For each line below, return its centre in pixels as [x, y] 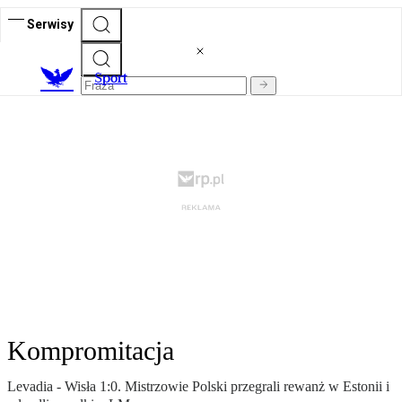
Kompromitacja [91, 351]
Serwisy [50, 24]
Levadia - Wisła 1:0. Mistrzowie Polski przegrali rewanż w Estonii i [198, 387]
